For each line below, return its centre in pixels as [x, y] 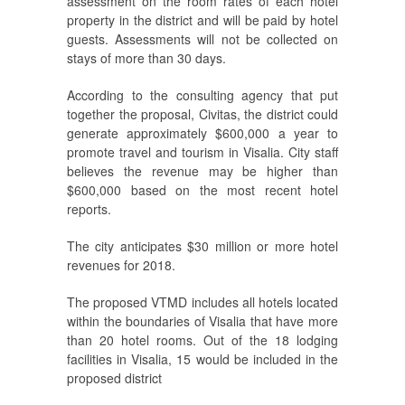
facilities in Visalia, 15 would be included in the [202, 359]
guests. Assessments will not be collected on [202, 39]
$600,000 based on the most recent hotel [202, 190]
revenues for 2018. [121, 265]
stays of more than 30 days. [146, 58]
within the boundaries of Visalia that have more [202, 321]
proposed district [114, 378]
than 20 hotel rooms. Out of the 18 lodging [202, 340]
